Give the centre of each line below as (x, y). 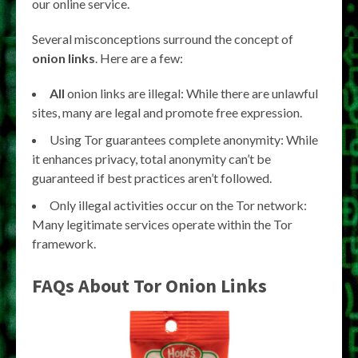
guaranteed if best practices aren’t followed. (152, 178)
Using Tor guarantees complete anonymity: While (184, 140)
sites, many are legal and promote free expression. (167, 113)
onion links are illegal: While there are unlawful (191, 93)
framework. (64, 244)
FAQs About (83, 286)
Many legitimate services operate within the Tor (162, 225)
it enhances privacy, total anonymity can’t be (151, 159)
